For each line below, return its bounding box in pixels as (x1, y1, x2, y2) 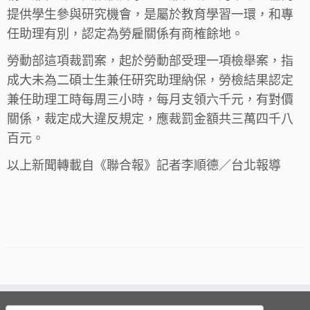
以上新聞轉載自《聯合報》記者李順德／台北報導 (7, 155, 281, 173)
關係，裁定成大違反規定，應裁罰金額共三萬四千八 (7, 109, 293, 127)
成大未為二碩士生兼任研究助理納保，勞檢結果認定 (7, 70, 293, 88)
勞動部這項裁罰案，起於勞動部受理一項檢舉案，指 (7, 51, 293, 69)
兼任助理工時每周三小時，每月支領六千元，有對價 (7, 89, 293, 107)
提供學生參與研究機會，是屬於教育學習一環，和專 (7, 4, 293, 22)
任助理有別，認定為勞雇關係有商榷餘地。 (7, 24, 244, 42)
